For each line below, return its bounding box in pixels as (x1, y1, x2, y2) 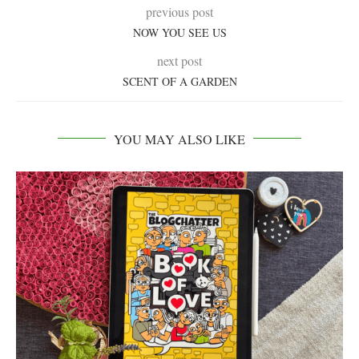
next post (157, 51, 202, 69)
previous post (146, 2, 213, 20)
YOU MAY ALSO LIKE (114, 130, 245, 147)
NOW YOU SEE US (132, 24, 227, 40)
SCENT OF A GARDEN (122, 73, 237, 89)
